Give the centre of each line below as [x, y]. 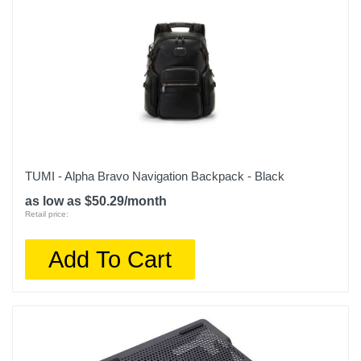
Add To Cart [110, 259]
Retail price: [47, 214]
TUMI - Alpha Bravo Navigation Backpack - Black [155, 176]
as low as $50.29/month [96, 201]
